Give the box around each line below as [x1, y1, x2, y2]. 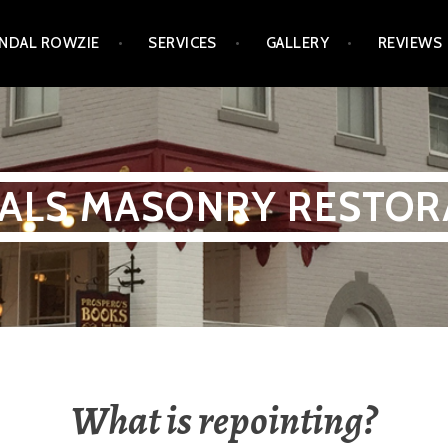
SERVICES [148, 34, 217, 53]
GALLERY [265, 34, 330, 53]
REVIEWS [377, 34, 443, 53]
